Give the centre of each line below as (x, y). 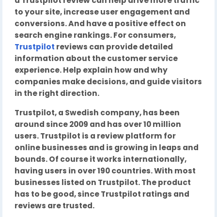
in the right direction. (57, 93)
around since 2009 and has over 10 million (98, 124)
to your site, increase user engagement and (102, 12)
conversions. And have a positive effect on (100, 24)
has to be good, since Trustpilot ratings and (102, 194)
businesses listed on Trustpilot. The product (103, 183)
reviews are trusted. (54, 206)
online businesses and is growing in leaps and (107, 148)
